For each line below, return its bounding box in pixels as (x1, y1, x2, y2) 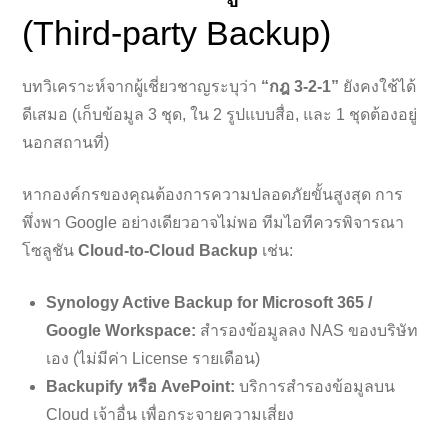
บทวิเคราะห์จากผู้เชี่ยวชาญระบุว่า (22, 77, 262, 95)
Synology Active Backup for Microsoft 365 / (46, 293, 373, 311)
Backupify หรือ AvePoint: (46, 377, 236, 395)
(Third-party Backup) (22, 13, 332, 52)
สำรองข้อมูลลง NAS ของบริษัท (196, 321, 419, 339)
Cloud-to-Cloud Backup (78, 241, 259, 259)
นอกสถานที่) (22, 133, 110, 151)
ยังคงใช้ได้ (339, 77, 417, 95)
